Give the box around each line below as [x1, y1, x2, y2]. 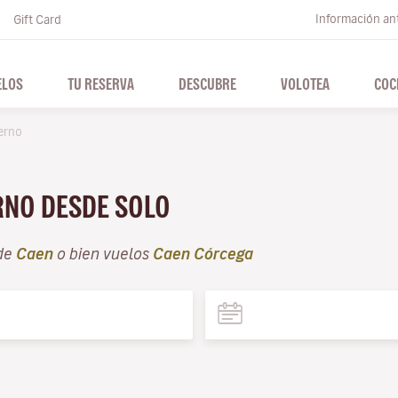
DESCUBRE [179, 76, 236, 92]
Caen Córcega [153, 245, 253, 261]
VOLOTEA [281, 76, 330, 92]
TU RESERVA [68, 76, 134, 92]
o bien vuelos [53, 245, 153, 261]
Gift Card [13, 13, 61, 26]
